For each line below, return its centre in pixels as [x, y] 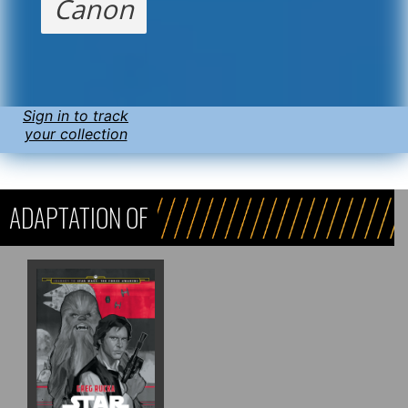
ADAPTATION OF [79, 217]
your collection [76, 133]
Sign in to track [76, 115]
